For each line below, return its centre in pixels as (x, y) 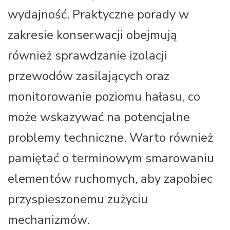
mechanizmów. (49, 219)
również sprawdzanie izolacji (88, 55)
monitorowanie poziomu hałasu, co (104, 96)
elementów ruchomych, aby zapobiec (110, 178)
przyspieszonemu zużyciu (78, 199)
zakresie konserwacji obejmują (92, 35)
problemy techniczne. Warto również (110, 137)
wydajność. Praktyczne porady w (98, 14)
